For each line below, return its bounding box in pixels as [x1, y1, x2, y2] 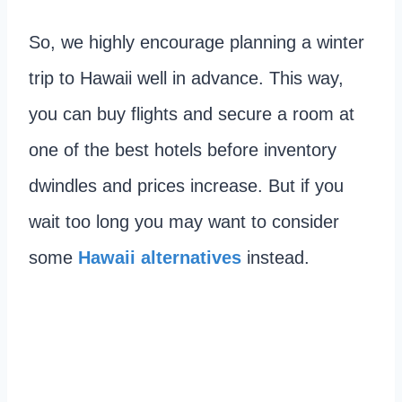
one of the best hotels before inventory [29, 139, 336, 160]
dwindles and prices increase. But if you [29, 175, 344, 196]
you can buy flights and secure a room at [29, 103, 354, 124]
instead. [241, 247, 310, 267]
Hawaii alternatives [78, 247, 241, 267]
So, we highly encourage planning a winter [29, 31, 364, 52]
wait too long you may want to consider [29, 211, 339, 232]
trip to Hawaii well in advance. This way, [29, 67, 344, 88]
